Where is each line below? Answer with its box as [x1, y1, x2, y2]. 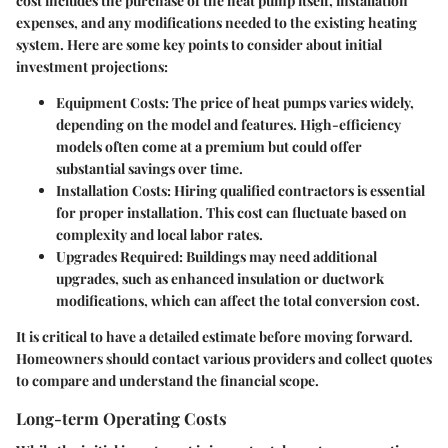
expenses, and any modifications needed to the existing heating [16, 13, 417, 33]
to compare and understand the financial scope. [16, 371, 319, 391]
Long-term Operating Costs [16, 407, 227, 430]
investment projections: [16, 57, 168, 77]
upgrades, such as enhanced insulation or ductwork [56, 269, 384, 289]
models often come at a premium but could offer [56, 137, 362, 157]
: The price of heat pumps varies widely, [165, 93, 414, 113]
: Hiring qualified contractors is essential [167, 181, 425, 201]
